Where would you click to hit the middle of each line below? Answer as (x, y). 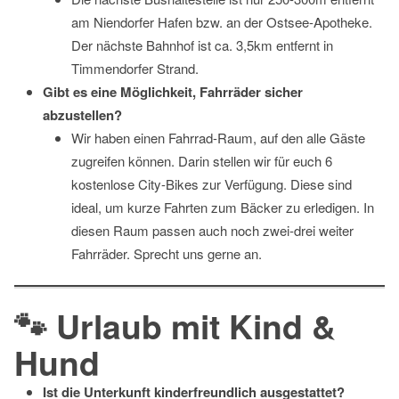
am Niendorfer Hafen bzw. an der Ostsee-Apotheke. (222, 22)
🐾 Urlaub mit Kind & (175, 326)
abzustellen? (82, 115)
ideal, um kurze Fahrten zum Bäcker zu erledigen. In (223, 208)
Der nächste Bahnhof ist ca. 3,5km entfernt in (202, 45)
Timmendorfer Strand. (135, 69)
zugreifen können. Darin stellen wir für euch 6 (202, 161)
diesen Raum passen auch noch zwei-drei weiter (212, 231)
